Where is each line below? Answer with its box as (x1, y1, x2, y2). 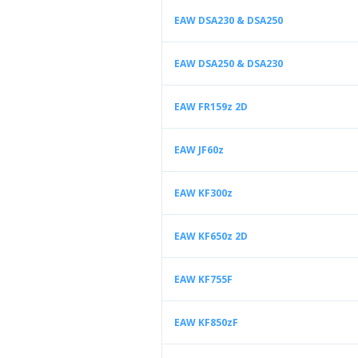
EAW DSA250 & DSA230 (174, 57, 283, 70)
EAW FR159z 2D (174, 100, 248, 113)
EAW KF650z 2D (174, 229, 248, 243)
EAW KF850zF (174, 316, 238, 329)
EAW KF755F (174, 272, 233, 286)
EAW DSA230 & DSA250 (174, 14, 283, 27)
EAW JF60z (174, 143, 224, 157)
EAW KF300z (174, 186, 233, 200)
